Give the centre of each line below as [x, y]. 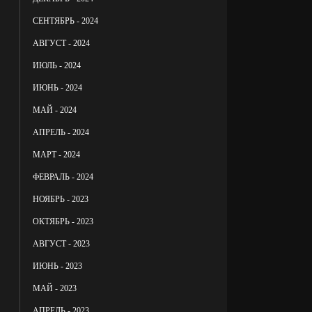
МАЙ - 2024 [55, 110]
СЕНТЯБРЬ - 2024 [66, 21]
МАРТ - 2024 [57, 154]
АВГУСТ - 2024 [62, 43]
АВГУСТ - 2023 [62, 243]
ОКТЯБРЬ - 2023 [63, 221]
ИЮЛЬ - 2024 [57, 65]
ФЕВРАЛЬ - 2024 [63, 177]
